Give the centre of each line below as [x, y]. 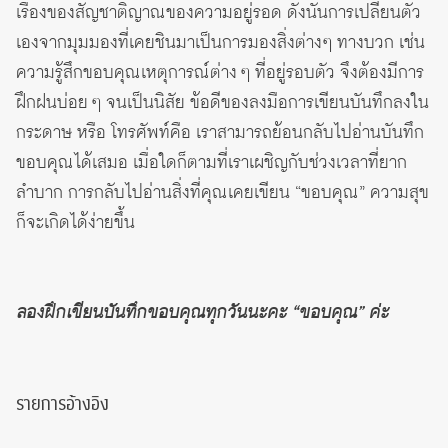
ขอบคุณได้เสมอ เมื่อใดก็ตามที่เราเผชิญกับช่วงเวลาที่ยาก [211, 163]
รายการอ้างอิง [62, 405]
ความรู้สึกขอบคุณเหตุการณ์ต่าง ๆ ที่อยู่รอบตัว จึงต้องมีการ [220, 73]
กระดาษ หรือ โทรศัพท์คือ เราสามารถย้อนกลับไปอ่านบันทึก [220, 133]
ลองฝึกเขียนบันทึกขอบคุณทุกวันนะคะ [151, 313]
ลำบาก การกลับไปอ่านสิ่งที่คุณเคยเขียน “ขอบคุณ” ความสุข [222, 193]
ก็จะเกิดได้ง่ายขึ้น [75, 223]
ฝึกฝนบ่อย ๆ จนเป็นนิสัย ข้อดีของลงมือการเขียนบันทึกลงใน [222, 103]
